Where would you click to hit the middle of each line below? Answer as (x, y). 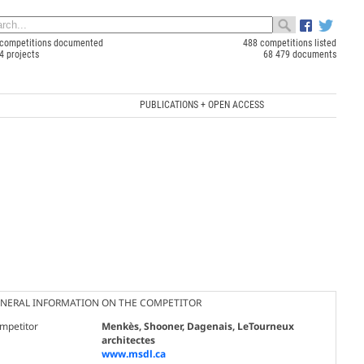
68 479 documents (299, 54)
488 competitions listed (289, 43)
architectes (128, 340)
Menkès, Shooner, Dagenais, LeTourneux (197, 326)
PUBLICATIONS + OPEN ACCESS (201, 104)
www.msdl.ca (133, 353)
